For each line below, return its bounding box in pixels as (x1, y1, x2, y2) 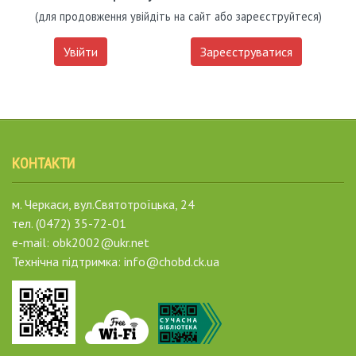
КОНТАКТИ (12, 155, 75, 172)
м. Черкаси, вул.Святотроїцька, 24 (12, 196, 195, 213)
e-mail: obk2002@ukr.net (12, 234, 149, 251)
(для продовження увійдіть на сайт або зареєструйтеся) (34, 9, 322, 25)
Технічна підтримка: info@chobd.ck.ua (12, 253, 219, 270)
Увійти (63, 44, 98, 60)
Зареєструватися (200, 44, 293, 60)
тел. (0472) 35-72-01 (12, 215, 126, 232)
